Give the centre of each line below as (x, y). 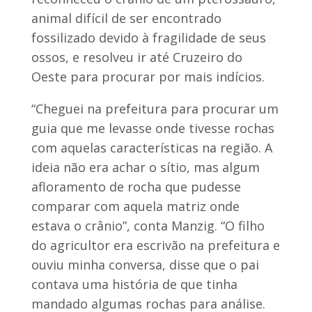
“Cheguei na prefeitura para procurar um (155, 108)
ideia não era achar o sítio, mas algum (145, 167)
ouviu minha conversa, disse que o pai (145, 264)
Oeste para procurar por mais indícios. (148, 76)
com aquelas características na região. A (151, 147)
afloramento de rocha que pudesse (136, 186)
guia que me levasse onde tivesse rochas (153, 128)
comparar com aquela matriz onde (135, 206)
